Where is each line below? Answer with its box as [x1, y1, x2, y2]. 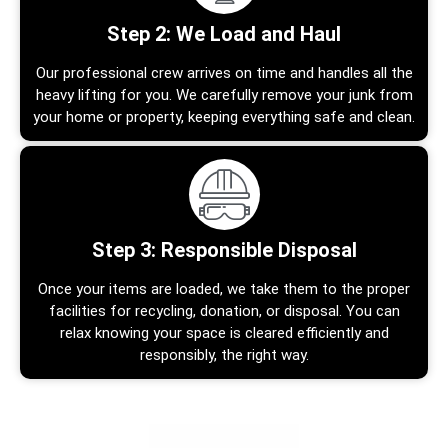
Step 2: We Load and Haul [107, 21, 341, 46]
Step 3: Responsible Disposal [91, 237, 357, 262]
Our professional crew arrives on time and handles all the [35, 63, 413, 82]
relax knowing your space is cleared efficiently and [59, 323, 389, 342]
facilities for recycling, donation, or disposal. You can [48, 301, 400, 320]
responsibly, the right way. [139, 345, 309, 364]
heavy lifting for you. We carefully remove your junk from [35, 85, 413, 104]
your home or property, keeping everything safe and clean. [33, 107, 415, 126]
